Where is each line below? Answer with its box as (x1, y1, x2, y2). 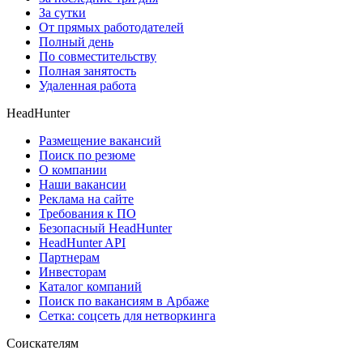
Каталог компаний (39, 279, 142, 293)
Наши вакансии (39, 177, 126, 191)
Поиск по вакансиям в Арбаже (39, 293, 209, 308)
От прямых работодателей (39, 19, 184, 34)
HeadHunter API (39, 235, 126, 250)
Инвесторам (39, 264, 106, 279)
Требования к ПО (39, 206, 136, 220)
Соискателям (6, 335, 79, 350)
